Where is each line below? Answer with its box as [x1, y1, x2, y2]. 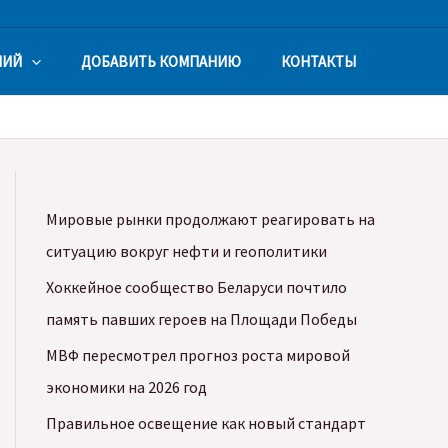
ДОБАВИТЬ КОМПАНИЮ [81, 51, 241, 71]
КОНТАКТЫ [281, 51, 356, 71]
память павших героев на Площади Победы [46, 309, 357, 329]
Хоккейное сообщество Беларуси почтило [46, 277, 347, 297]
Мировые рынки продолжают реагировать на [46, 209, 375, 229]
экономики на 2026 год [46, 377, 207, 397]
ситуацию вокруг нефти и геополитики [46, 241, 327, 261]
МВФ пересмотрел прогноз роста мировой [46, 345, 350, 365]
